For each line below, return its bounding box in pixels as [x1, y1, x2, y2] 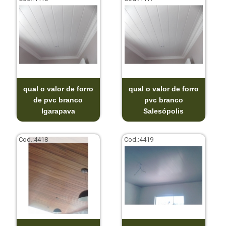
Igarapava [41, 106, 75, 115]
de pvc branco [33, 95, 83, 104]
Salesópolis [143, 106, 184, 115]
